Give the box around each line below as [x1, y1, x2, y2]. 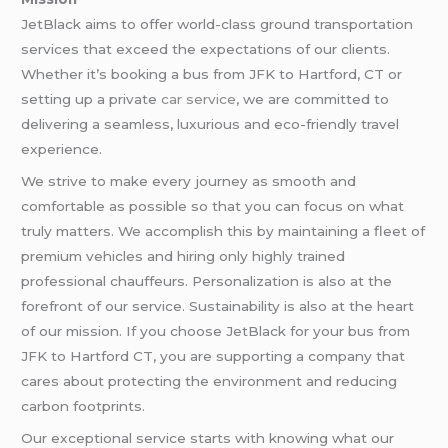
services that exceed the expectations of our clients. [21, 41, 391, 58]
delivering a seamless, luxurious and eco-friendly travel [21, 116, 400, 133]
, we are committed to [236, 91, 390, 108]
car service [161, 91, 237, 108]
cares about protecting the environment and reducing [21, 372, 398, 389]
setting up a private [21, 91, 162, 108]
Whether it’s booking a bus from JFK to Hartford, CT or [21, 66, 403, 83]
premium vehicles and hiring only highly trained [21, 247, 346, 264]
